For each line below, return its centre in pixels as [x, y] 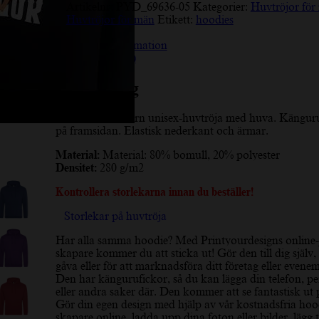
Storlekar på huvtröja [115, 216]
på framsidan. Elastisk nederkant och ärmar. [162, 131]
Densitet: [76, 168]
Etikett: [176, 20]
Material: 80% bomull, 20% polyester [189, 155]
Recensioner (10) [95, 58]
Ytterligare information [111, 45]
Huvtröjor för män [110, 20]
